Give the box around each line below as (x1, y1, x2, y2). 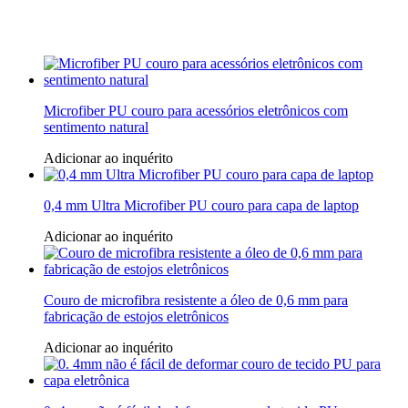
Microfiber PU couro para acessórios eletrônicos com (44, 103, 348, 119)
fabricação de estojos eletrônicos (44, 309, 229, 325)
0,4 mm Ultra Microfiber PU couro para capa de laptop (44, 198, 359, 214)
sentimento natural (44, 119, 148, 136)
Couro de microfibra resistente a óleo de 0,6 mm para (44, 292, 348, 309)
